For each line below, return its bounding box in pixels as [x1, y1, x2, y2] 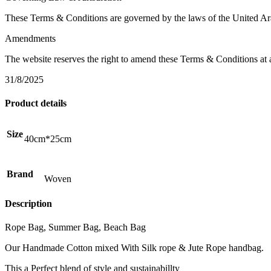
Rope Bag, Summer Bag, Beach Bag [5, 222, 146, 233]
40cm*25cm [24, 133, 71, 144]
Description [5, 198, 52, 209]
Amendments [5, 33, 56, 44]
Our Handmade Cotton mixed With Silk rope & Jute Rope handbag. [5, 243, 264, 253]
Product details [5, 98, 67, 109]
